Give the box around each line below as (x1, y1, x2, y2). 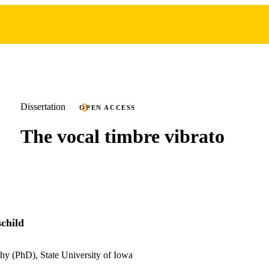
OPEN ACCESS (79, 104, 136, 111)
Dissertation (20, 101, 65, 112)
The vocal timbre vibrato (20, 125, 225, 147)
